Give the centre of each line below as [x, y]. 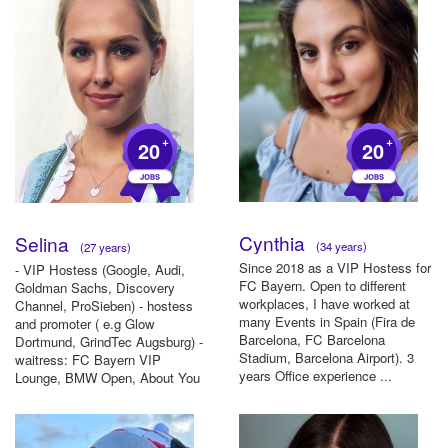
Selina [44, 243]
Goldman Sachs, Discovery [95, 287]
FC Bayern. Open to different [322, 286]
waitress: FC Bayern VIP [88, 359]
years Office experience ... [315, 376]
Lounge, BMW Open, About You [107, 377]
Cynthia [274, 242]
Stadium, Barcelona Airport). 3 [326, 358]
